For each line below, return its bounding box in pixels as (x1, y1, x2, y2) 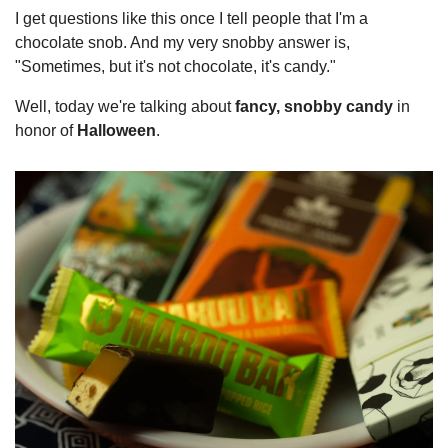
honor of (15, 122, 77, 139)
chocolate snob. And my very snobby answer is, (15, 34, 350, 51)
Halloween (77, 122, 156, 139)
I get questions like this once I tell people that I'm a (15, 10, 368, 27)
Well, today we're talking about (15, 98, 235, 115)
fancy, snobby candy (235, 98, 393, 115)
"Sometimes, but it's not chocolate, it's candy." (15, 58, 336, 75)
